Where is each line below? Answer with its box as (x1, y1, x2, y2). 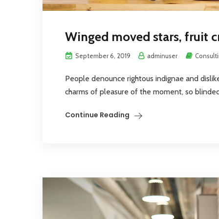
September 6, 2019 (74, 51, 131, 60)
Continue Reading (65, 109, 130, 120)
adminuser (146, 51, 177, 60)
